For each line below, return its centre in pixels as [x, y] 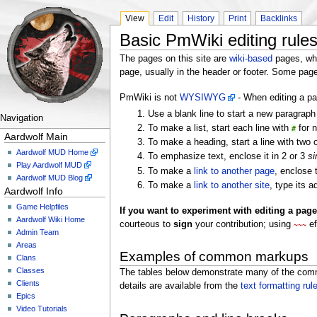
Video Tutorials [42, 308]
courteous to [146, 224]
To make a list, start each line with [220, 128]
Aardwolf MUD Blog [50, 177]
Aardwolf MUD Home [53, 152]
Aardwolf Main [36, 137]
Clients [28, 283]
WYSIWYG [202, 97]
